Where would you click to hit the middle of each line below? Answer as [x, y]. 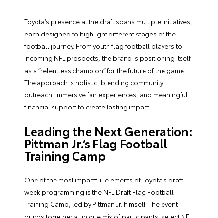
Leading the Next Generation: [109, 131]
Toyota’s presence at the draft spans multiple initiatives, [108, 22]
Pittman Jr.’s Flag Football [96, 143]
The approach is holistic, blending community [94, 82]
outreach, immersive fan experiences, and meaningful [106, 95]
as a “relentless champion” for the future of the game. [105, 70]
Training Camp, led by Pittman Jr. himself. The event [101, 204]
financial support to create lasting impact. [88, 107]
